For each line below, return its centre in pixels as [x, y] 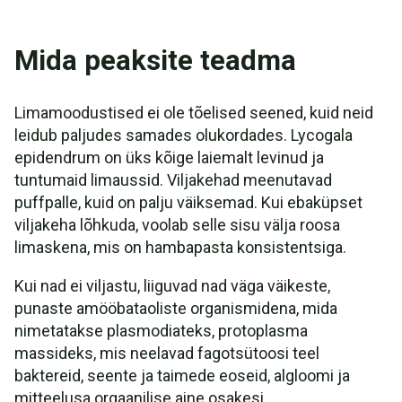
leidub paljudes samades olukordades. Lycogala [184, 135]
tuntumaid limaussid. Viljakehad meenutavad [173, 180]
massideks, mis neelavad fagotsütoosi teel [167, 353]
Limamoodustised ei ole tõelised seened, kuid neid [194, 113]
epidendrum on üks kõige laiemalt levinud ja [169, 157]
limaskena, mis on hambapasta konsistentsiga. [180, 247]
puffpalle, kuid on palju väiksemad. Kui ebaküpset [188, 202]
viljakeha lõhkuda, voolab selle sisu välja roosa [177, 225]
